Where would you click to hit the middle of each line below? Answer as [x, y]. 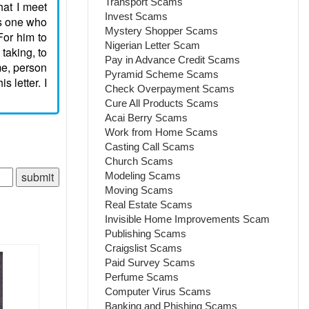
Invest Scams [137, 16]
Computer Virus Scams [158, 291]
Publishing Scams [146, 233]
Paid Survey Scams [150, 262]
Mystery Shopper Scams [162, 30]
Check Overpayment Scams [170, 88]
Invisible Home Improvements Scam [188, 219]
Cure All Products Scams [162, 103]
